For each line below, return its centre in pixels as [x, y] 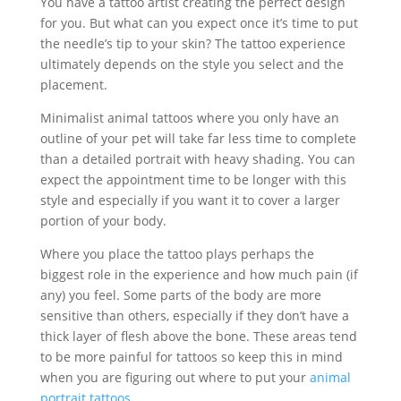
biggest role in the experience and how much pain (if [199, 274]
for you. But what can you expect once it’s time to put [199, 23]
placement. [73, 85]
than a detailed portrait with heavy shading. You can [197, 159]
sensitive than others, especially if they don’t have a [194, 316]
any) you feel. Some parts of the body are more [180, 295]
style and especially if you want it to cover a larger [190, 200]
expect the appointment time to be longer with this [193, 179]
